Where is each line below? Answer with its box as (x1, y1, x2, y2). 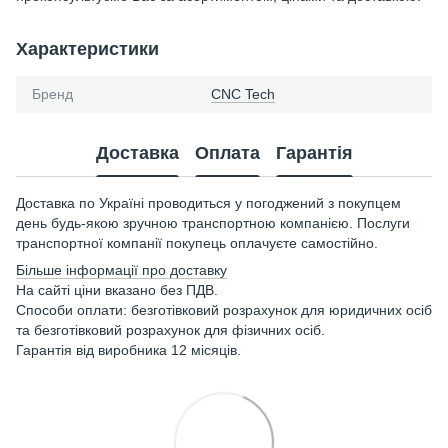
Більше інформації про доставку (16, 262, 227, 278)
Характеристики (16, 39, 159, 59)
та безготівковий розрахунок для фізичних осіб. (16, 322, 325, 338)
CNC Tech (211, 86, 275, 102)
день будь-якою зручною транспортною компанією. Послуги (16, 215, 410, 231)
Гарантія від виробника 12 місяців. (16, 342, 241, 358)
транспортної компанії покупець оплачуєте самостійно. (16, 235, 378, 251)
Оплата (194, 142, 260, 163)
